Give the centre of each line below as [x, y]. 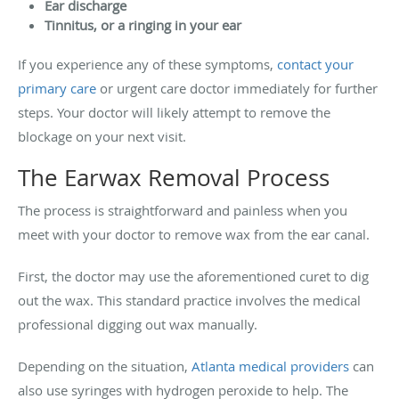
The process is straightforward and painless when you [183, 210]
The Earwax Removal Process [174, 177]
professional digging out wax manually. [138, 324]
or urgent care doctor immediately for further [237, 88]
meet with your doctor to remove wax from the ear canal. [194, 234]
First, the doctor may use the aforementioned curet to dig [193, 276]
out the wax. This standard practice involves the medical [189, 300]
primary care [57, 88]
